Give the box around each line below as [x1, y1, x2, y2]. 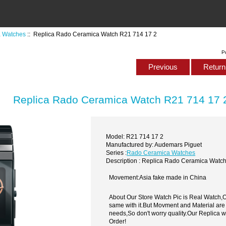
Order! [109, 218, 127, 225]
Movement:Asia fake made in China [109, 174, 207, 181]
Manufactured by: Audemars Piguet [106, 141, 202, 148]
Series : [106, 149, 127, 156]
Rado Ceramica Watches [127, 149, 196, 156]
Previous [146, 63, 180, 72]
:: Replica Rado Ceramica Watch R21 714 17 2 [26, 30, 157, 37]
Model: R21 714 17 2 [106, 133, 164, 140]
